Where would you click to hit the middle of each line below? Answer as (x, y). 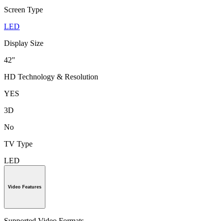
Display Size (24, 43)
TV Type (18, 144)
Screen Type (23, 9)
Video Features (25, 187)
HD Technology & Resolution (51, 76)
